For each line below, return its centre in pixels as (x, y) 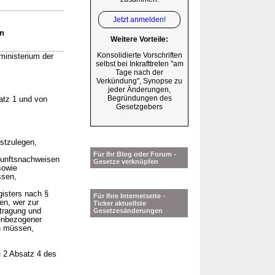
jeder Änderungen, (139, 90)
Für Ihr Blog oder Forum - (135, 154)
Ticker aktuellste (120, 203)
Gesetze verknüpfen (126, 162)
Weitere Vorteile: (139, 40)
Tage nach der (139, 73)
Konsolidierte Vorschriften (139, 56)
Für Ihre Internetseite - (129, 196)
